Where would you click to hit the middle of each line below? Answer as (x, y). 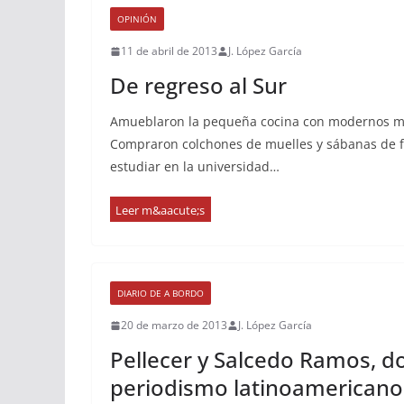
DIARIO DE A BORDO (161, 293)
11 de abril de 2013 (169, 51)
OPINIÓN (137, 19)
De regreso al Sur (198, 85)
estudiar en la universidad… (195, 166)
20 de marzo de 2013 (174, 325)
